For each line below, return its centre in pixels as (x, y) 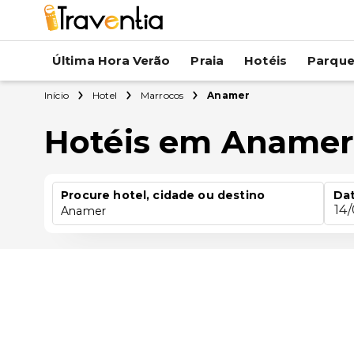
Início (56, 95)
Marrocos (162, 95)
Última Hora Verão (111, 60)
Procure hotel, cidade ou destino (163, 195)
